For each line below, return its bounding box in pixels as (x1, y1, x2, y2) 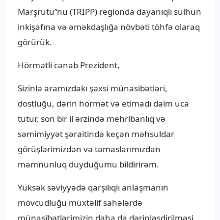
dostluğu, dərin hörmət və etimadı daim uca (18, 98, 189, 110)
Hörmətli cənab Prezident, (18, 59, 120, 71)
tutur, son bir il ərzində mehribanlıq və (18, 113, 165, 125)
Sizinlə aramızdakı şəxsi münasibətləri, (18, 82, 167, 94)
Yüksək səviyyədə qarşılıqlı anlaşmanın (18, 182, 168, 193)
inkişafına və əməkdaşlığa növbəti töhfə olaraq (18, 21, 200, 33)
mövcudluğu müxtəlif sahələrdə (18, 197, 142, 209)
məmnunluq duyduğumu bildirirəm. (18, 159, 159, 170)
